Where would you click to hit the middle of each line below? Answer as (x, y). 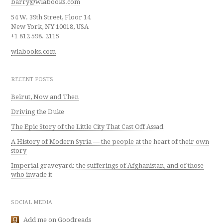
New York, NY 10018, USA (50, 27)
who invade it (32, 175)
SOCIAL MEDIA (32, 203)
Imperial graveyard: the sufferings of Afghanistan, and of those (108, 166)
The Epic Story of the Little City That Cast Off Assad (87, 127)
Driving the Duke (38, 112)
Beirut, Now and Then (45, 97)
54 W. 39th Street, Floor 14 (51, 17)
